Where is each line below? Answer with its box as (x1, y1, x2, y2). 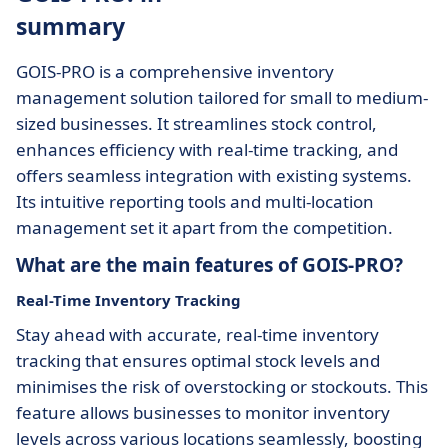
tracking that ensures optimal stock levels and (16, 349, 380, 372)
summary (16, 10, 125, 42)
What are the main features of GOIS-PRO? (16, 252, 403, 278)
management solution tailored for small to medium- (16, 86, 428, 109)
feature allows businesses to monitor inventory (16, 401, 390, 424)
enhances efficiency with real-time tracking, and (16, 138, 398, 161)
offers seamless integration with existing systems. (16, 164, 412, 187)
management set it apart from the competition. (16, 216, 393, 239)
